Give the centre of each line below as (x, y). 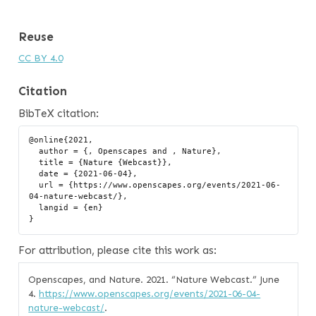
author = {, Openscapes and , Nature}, (34, 152)
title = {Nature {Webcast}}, (34, 163)
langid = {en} (34, 208)
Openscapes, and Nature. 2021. (100, 279)
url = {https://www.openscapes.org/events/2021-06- (34, 186)
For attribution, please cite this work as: (117, 251)
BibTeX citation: (58, 113)
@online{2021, (61, 140)
